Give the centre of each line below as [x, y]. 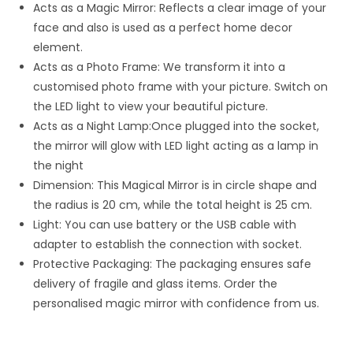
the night [59, 165]
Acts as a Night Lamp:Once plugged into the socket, [176, 126]
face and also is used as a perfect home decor [163, 28]
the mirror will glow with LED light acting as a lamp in [176, 146]
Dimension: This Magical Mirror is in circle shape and [175, 185]
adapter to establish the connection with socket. [168, 244]
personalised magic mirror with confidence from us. [176, 303]
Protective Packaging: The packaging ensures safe [173, 264]
